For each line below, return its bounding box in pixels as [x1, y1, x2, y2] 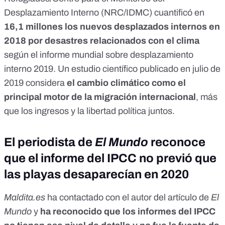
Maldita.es [4, 192, 45, 203]
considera [24, 78, 67, 88]
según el [4, 50, 40, 60]
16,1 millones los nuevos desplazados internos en [4, 22, 220, 32]
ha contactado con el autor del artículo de [45, 192, 211, 203]
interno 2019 [4, 64, 53, 74]
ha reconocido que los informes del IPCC [38, 206, 215, 217]
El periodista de [4, 136, 95, 149]
